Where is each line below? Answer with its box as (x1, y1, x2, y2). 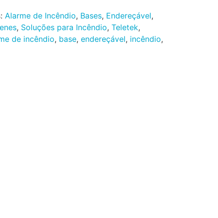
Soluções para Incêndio (20, 22, 107, 32)
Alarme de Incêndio (4, 10, 76, 20)
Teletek (111, 22, 138, 32)
